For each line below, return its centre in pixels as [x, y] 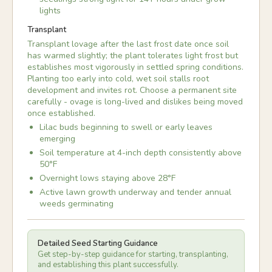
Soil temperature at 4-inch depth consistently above [141, 153]
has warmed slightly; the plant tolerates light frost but [133, 56]
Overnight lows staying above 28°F [107, 178]
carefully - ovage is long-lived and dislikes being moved [135, 102]
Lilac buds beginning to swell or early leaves [126, 127]
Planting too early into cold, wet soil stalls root [118, 79]
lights [50, 11]
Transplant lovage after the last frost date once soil [128, 44]
